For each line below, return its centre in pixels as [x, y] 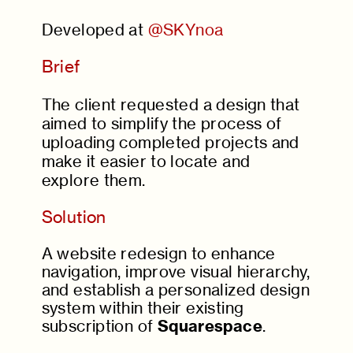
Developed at [95, 30]
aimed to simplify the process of [162, 124]
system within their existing [143, 308]
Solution [74, 217]
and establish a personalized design [175, 290]
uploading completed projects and [170, 143]
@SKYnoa [186, 30]
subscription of [99, 326]
